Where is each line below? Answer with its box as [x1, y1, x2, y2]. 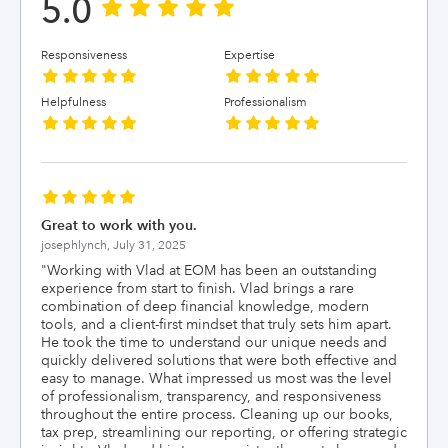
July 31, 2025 [113, 238, 186, 253]
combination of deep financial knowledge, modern [41, 297, 369, 315]
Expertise [224, 48, 275, 63]
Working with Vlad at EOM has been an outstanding [47, 261, 377, 279]
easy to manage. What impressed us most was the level [41, 369, 392, 387]
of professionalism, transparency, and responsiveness [41, 387, 381, 405]
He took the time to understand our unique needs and [41, 333, 387, 351]
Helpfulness [41, 95, 106, 110]
